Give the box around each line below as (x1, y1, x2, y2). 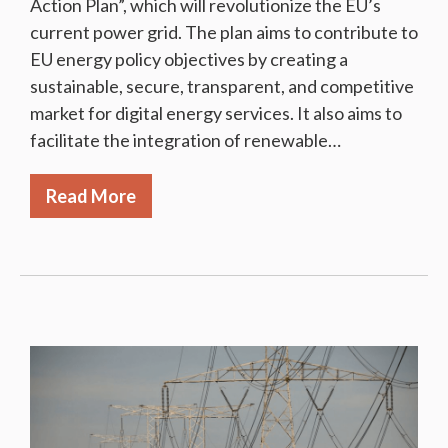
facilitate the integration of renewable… (30, 128, 341, 151)
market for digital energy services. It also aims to (30, 101, 402, 124)
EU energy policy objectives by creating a (30, 47, 348, 70)
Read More (46, 184, 136, 207)
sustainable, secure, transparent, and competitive (30, 74, 414, 97)
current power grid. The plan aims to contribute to (30, 20, 418, 43)
